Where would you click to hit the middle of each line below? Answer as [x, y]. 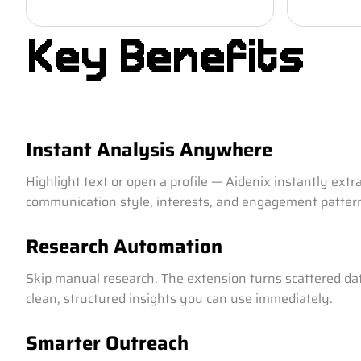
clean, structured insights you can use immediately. [179, 299]
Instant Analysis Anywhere [149, 150]
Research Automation [124, 247]
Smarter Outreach [107, 343]
